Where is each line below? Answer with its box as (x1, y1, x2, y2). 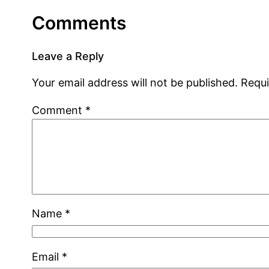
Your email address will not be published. (32, 76, 238, 89)
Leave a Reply (32, 50, 104, 63)
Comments (32, 12, 127, 34)
